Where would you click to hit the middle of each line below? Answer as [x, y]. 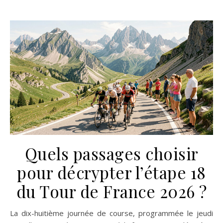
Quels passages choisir [111, 153]
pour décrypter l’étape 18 [111, 172]
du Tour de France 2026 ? [111, 191]
